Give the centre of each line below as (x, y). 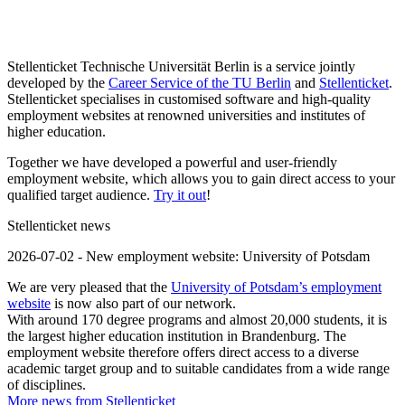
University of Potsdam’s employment (276, 287)
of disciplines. (47, 384)
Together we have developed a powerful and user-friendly (172, 162)
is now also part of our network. (143, 303)
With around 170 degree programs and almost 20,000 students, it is (197, 319)
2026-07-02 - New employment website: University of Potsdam (188, 256)
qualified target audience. (80, 194)
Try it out (180, 194)
